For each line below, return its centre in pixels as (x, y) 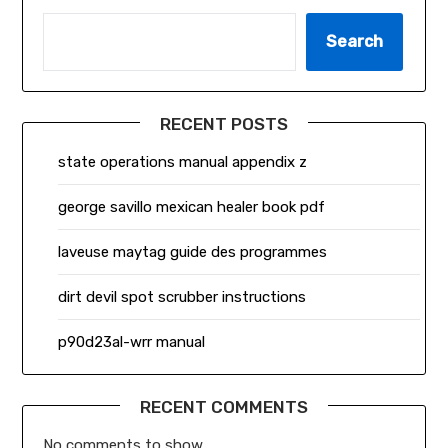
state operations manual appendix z (183, 161)
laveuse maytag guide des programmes (193, 251)
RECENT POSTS (224, 123)
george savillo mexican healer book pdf (192, 206)
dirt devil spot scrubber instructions (182, 296)
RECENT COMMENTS (224, 406)
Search (355, 41)
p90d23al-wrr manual (132, 341)
